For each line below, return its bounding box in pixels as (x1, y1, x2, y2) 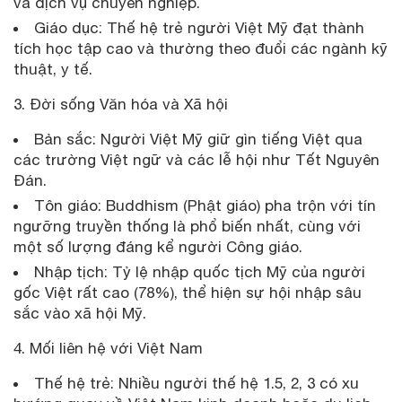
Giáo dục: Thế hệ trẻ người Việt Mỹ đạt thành (34, 18, 364, 37)
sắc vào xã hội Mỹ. (13, 303, 151, 322)
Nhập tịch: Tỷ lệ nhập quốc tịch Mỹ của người (34, 262, 365, 281)
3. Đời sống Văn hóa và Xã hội (13, 94, 228, 113)
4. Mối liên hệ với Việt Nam (13, 338, 203, 357)
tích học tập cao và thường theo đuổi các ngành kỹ (13, 39, 388, 57)
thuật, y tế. (13, 59, 97, 78)
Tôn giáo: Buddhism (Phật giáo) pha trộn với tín (34, 196, 376, 214)
